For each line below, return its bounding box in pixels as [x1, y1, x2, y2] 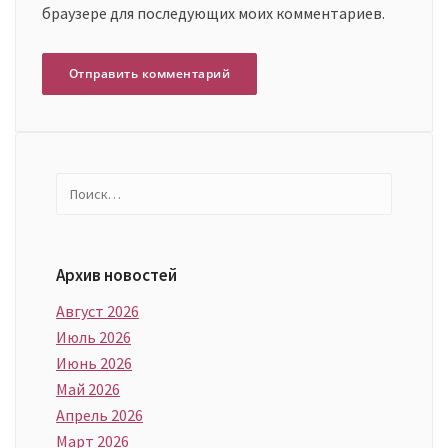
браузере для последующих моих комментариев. [41, 3, 385, 24]
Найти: [55, 176, 104, 197]
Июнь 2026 [56, 353, 132, 374]
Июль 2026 [56, 327, 131, 348]
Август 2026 [56, 301, 139, 322]
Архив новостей [56, 264, 177, 287]
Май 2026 [56, 379, 120, 400]
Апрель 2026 [56, 405, 143, 426]
